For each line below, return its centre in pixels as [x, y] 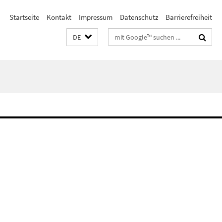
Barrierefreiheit [189, 17]
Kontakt [59, 17]
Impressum [96, 17]
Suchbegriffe [128, 35]
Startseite [24, 17]
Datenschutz [139, 17]
